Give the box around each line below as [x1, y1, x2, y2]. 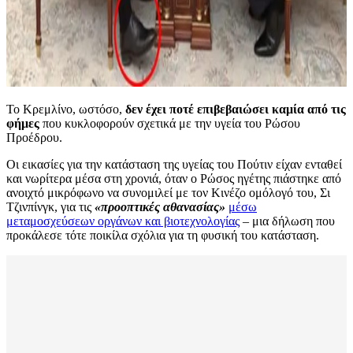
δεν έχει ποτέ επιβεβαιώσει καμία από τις [125, 102, 346, 117]
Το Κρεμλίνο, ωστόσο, [6, 102, 125, 117]
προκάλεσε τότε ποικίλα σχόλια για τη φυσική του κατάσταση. [6, 229, 319, 243]
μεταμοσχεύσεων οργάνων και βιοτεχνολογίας [6, 214, 240, 229]
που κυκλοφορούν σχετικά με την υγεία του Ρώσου [39, 117, 300, 131]
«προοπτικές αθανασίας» [91, 200, 225, 214]
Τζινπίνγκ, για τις [6, 200, 91, 214]
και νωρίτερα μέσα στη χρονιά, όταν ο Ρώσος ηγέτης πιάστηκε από [6, 172, 341, 186]
